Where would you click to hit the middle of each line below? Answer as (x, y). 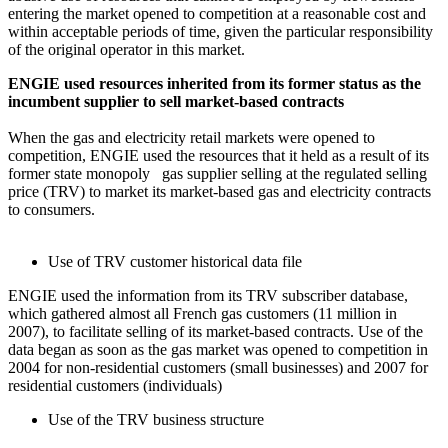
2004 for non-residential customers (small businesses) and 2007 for (218, 367)
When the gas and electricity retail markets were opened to (191, 137)
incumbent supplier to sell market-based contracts (176, 101)
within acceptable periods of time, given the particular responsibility (220, 31)
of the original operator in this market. (126, 49)
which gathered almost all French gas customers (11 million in (202, 313)
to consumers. (51, 209)
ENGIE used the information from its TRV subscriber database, (208, 295)
